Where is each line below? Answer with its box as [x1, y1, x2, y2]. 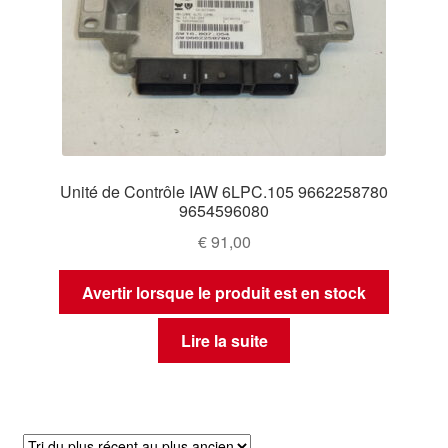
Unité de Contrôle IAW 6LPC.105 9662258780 [60, 180, 388, 204]
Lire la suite [180, 329, 268, 353]
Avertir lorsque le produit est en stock [82, 280, 366, 304]
